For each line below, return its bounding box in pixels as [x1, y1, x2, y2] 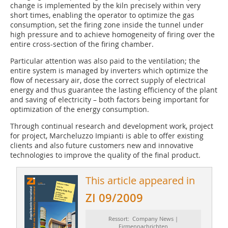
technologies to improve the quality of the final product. [10, 150, 201, 160]
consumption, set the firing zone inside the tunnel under [10, 20, 204, 30]
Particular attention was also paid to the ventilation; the [10, 56, 200, 66]
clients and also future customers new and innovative [10, 140, 193, 151]
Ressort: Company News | [108, 215, 178, 223]
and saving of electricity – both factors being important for [10, 95, 209, 105]
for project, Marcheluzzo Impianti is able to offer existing [10, 131, 204, 141]
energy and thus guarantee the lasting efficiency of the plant [10, 85, 217, 95]
